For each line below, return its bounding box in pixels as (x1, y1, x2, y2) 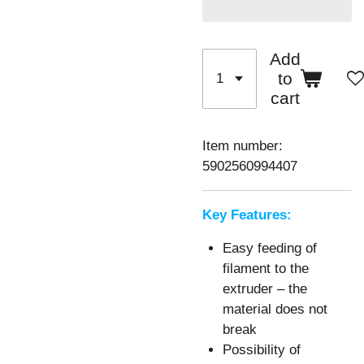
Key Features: (202, 206, 292, 223)
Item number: (202, 138, 283, 154)
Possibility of (223, 342, 301, 358)
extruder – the (223, 281, 307, 297)
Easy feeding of (223, 240, 317, 257)
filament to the (223, 261, 309, 277)
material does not (223, 301, 327, 318)
